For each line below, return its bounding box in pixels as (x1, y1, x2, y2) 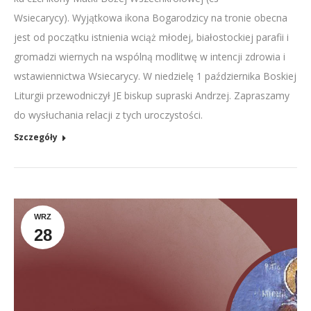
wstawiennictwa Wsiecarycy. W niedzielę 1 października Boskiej (14, 69, 296, 83)
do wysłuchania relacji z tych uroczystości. (14, 108, 203, 121)
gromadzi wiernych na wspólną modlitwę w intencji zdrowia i (14, 50, 285, 63)
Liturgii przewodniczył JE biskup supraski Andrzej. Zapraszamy (14, 89, 289, 102)
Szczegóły (14, 131, 58, 143)
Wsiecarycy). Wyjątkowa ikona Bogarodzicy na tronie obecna (14, 11, 287, 24)
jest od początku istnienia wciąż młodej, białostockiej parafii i (14, 31, 289, 44)
